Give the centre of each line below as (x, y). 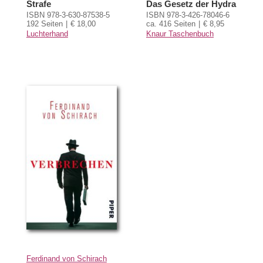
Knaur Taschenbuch (180, 34)
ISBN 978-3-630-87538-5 (68, 15)
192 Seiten (44, 24)
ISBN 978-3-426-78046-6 (188, 15)
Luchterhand (47, 34)
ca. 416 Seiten (171, 24)
